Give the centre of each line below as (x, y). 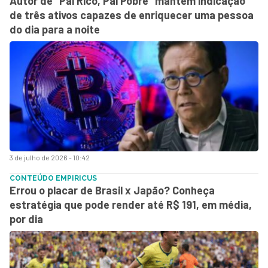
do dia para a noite (55, 29)
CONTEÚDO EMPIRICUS (53, 178)
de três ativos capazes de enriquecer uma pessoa (132, 15)
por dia (26, 219)
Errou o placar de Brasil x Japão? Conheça (112, 190)
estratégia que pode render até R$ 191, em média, (131, 204)
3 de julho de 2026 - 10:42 (50, 157)
